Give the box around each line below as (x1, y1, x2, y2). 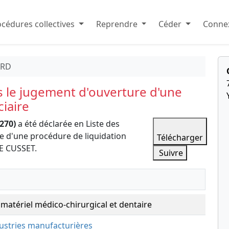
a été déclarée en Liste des (16, 118, 120, 129)
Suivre (157, 147, 184, 158)
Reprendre (94, 18, 140, 30)
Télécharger (157, 132, 203, 143)
